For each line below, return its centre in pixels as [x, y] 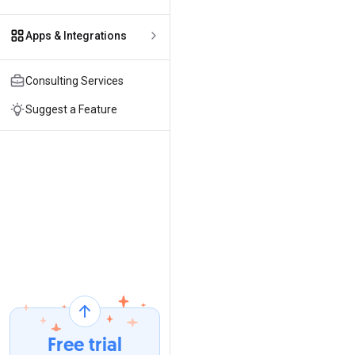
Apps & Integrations [76, 36]
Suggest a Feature [71, 109]
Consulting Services [74, 81]
